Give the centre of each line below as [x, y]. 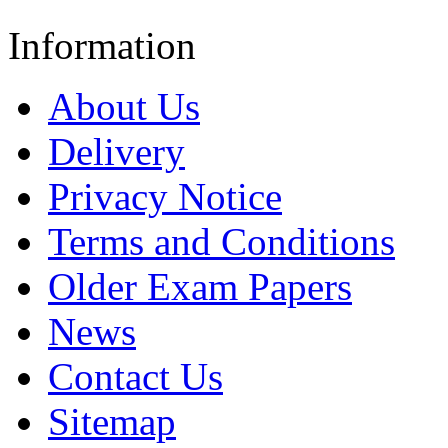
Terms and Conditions [221, 242]
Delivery [116, 152]
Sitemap [112, 422]
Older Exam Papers [200, 287]
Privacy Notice [165, 197]
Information [102, 46]
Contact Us [135, 377]
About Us [124, 107]
